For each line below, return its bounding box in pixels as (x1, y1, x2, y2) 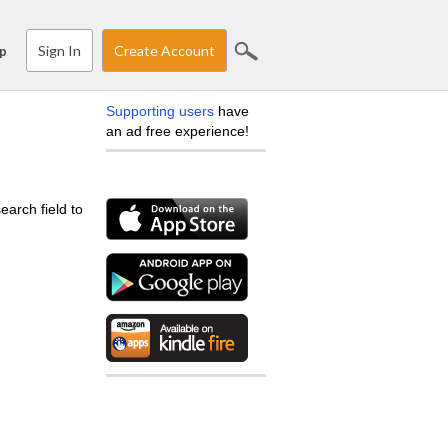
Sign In (38, 42, 81, 59)
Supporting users (106, 103, 214, 119)
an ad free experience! (106, 123, 249, 139)
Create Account (114, 42, 215, 59)
